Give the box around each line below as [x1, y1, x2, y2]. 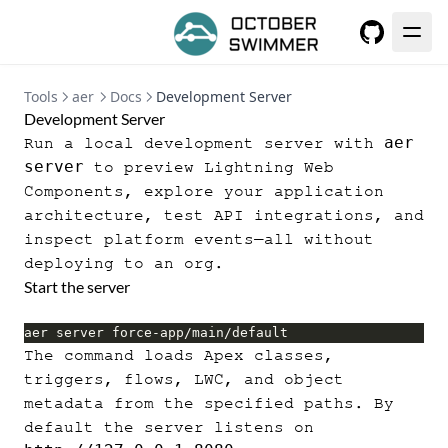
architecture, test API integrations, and [24, 207, 424, 223]
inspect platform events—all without [24, 231, 374, 247]
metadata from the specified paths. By [24, 395, 394, 411]
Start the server [24, 277, 130, 296]
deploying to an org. [24, 255, 224, 271]
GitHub [359, 44, 413, 66]
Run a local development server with [24, 135, 384, 151]
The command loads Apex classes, [24, 347, 334, 363]
